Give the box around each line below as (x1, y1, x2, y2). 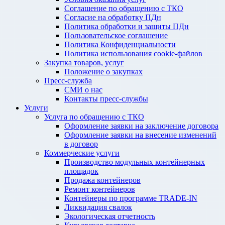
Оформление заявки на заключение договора (64, 122, 218, 130)
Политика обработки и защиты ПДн (64, 22, 189, 31)
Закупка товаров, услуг (44, 58, 124, 67)
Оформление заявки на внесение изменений (64, 131, 216, 139)
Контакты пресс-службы (64, 94, 148, 103)
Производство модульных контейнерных (64, 158, 205, 166)
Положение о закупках (64, 67, 143, 76)
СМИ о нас (64, 85, 102, 94)
